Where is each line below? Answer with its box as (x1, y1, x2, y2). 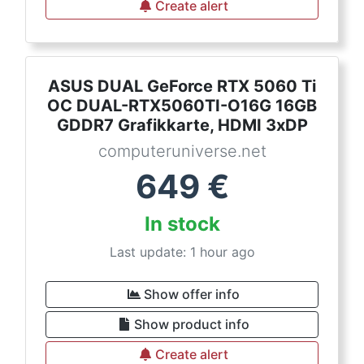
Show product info (134, 316, 249, 332)
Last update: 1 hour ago (109, 244, 255, 260)
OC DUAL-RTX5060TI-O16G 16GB (47, 96, 317, 115)
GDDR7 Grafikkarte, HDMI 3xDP (56, 115, 308, 135)
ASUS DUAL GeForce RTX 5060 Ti (48, 76, 316, 96)
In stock (144, 212, 220, 236)
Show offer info (144, 286, 240, 302)
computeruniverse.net (97, 141, 266, 161)
